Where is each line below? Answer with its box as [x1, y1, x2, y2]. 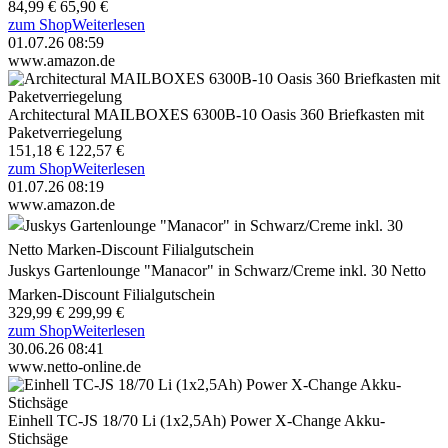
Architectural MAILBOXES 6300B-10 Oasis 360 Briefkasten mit [8, 105, 424, 123]
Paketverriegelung [8, 123, 122, 141]
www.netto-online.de [8, 357, 141, 375]
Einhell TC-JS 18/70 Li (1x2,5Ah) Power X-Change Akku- [8, 411, 385, 429]
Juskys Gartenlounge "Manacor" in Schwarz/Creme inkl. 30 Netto [8, 261, 426, 279]
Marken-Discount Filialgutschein [8, 285, 215, 303]
